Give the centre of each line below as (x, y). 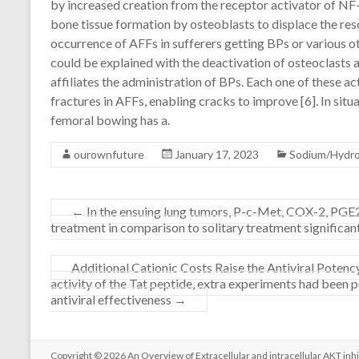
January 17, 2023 (217, 154)
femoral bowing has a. (110, 120)
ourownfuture (109, 154)
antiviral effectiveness (112, 299)
